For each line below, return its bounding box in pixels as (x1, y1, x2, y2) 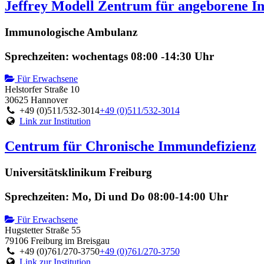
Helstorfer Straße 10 (5, 84, 80, 95)
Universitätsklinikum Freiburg (5, 166, 152, 179)
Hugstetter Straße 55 (5, 225, 81, 235)
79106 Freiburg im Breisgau (5, 235, 110, 246)
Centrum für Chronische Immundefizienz (5, 138, 256, 154)
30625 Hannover (5, 95, 68, 105)
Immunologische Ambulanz (5, 26, 137, 39)
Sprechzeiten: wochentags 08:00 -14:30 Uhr (5, 49, 214, 62)
